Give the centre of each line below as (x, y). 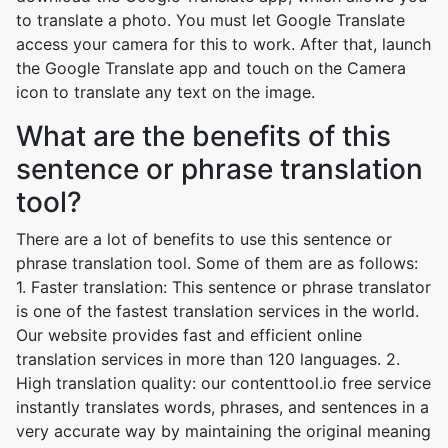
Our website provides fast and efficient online (189, 335)
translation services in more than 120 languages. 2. (208, 359)
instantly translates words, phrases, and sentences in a (222, 407)
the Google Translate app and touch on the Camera (211, 68)
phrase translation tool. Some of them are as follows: (217, 263)
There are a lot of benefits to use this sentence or (204, 239)
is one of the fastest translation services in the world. (217, 311)
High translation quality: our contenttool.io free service (223, 383)
